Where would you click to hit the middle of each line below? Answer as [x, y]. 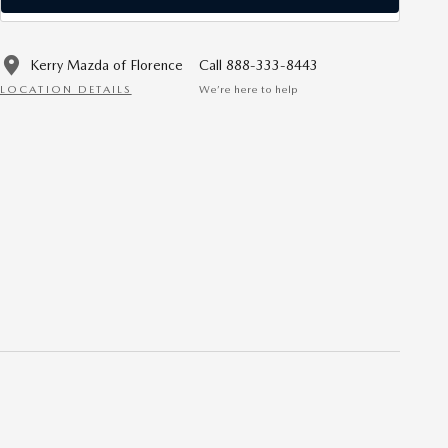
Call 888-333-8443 [258, 64]
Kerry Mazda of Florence [106, 64]
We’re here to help [248, 90]
